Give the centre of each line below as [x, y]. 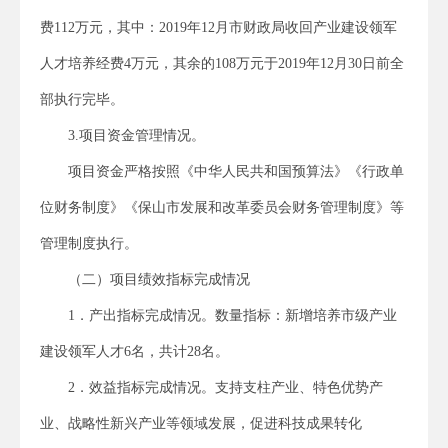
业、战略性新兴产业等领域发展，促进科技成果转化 [201, 423]
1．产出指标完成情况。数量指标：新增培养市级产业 [232, 315]
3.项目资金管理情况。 [136, 135]
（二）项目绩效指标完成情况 [159, 279]
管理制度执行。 [91, 243]
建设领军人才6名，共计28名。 [134, 351]
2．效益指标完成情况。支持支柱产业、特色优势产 [225, 387]
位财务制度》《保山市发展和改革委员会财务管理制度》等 [222, 207]
